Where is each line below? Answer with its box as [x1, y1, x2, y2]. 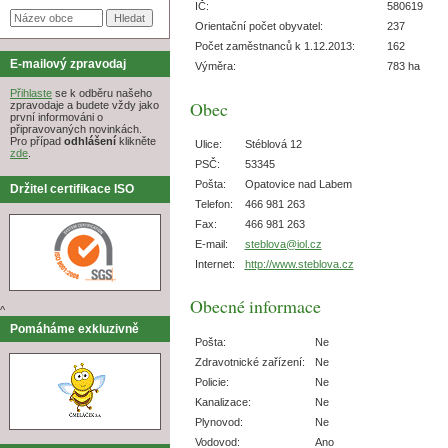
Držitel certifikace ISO [10, 182, 134, 197]
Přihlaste [10, 87, 52, 100]
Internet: [194, 257, 235, 270]
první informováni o [10, 111, 103, 124]
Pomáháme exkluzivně [10, 322, 139, 337]
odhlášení [64, 135, 116, 148]
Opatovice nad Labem [244, 177, 352, 190]
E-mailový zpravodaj [10, 56, 126, 71]
